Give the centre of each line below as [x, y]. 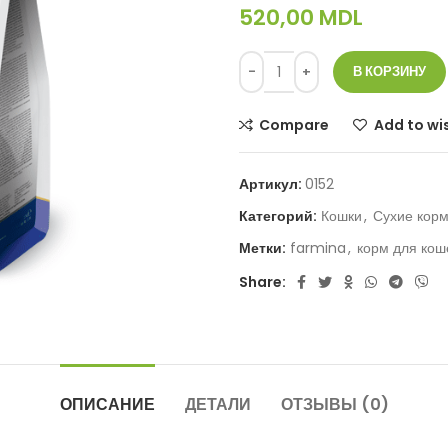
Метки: [262, 248]
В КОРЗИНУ [389, 71]
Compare [294, 125]
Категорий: [278, 216]
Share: [262, 282]
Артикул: [272, 184]
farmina [318, 248]
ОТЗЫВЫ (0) [334, 404]
